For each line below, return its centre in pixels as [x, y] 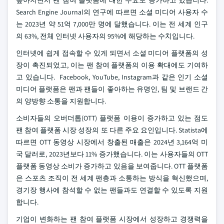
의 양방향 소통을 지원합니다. [61, 101]
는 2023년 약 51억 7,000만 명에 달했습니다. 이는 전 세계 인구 [112, 24]
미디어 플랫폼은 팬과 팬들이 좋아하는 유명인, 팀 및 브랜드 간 [112, 89]
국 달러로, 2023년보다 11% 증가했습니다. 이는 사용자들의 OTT [112, 154]
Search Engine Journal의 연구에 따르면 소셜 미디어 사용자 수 [112, 12]
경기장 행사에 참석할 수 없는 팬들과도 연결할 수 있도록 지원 [112, 190]
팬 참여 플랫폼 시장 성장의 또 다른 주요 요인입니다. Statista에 [112, 130]
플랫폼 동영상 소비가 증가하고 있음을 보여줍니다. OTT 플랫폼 [112, 166]
